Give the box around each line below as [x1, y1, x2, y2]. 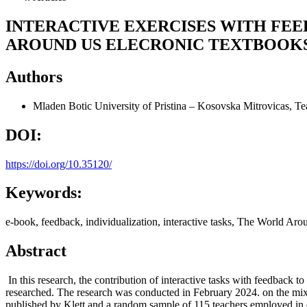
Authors [5, 67, 62, 86]
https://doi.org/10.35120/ [5, 158, 112, 170]
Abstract [5, 242, 66, 260]
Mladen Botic [33, 99, 95, 112]
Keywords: [5, 184, 82, 202]
